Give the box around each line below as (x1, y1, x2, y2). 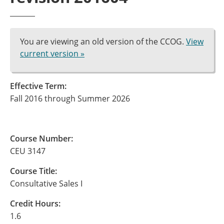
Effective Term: (10, 80, 66, 91)
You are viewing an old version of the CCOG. (20, 36, 186, 47)
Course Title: (10, 165, 57, 176)
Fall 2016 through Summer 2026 (10, 93, 130, 104)
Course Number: (10, 133, 73, 144)
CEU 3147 (10, 145, 45, 156)
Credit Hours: (10, 198, 60, 209)
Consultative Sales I (10, 178, 82, 189)
